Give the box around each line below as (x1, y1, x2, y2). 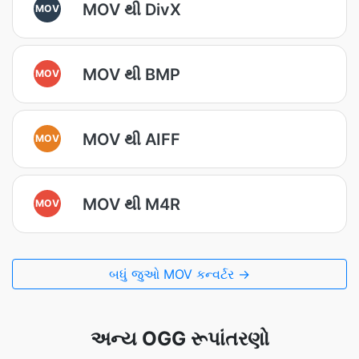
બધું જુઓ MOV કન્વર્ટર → (109, 266, 250, 282)
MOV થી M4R (83, 194, 180, 214)
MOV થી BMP (83, 64, 180, 84)
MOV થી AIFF (83, 129, 180, 149)
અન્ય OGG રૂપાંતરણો (90, 327, 269, 350)
